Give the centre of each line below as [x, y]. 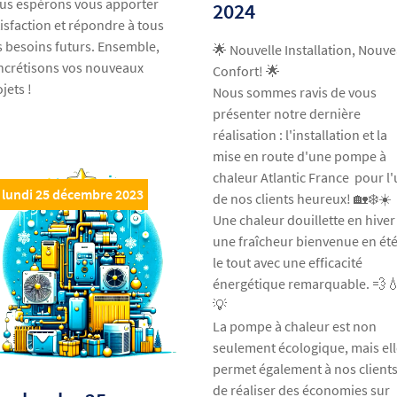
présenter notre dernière [287, 114]
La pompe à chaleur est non [295, 327]
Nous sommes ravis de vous [295, 93]
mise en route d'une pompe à [300, 156]
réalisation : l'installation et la [300, 135]
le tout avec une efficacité [288, 263]
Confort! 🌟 [247, 71]
